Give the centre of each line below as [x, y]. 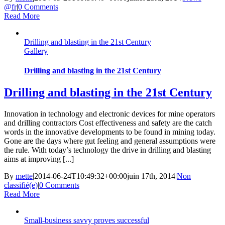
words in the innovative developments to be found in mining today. [110, 132]
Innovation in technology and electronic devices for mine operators [109, 114]
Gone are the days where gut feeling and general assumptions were [110, 141]
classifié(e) [21, 185]
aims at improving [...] [39, 159]
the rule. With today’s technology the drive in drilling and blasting [107, 150]
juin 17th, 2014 [151, 176]
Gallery [36, 51]
